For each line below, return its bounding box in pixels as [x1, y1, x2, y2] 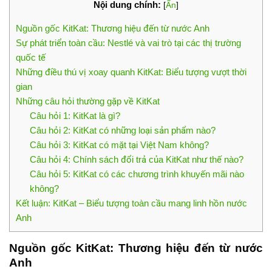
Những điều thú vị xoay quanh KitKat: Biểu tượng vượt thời [16, 66, 246, 77]
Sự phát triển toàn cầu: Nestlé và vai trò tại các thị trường [16, 37, 241, 48]
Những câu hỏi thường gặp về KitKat [16, 95, 160, 106]
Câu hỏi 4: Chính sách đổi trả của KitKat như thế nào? [29, 154, 243, 165]
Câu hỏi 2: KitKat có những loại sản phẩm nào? [29, 124, 216, 135]
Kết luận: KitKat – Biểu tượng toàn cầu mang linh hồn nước [16, 197, 247, 208]
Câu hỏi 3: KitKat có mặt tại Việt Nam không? [29, 139, 209, 150]
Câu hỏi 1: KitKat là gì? [29, 110, 120, 121]
